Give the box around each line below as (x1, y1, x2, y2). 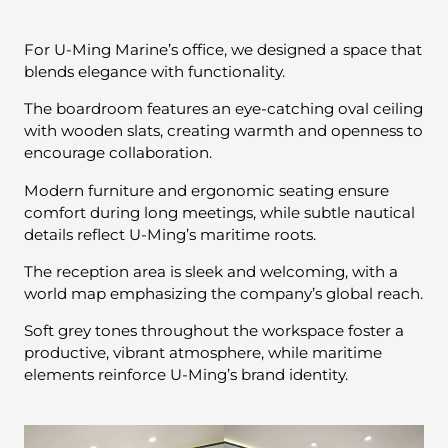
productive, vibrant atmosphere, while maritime (24, 342, 382, 362)
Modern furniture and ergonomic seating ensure (24, 180, 389, 200)
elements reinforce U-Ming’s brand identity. (24, 364, 348, 384)
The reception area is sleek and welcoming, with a (24, 261, 398, 281)
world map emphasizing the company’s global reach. (24, 283, 423, 303)
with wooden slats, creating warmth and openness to (24, 121, 423, 141)
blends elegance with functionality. (24, 62, 285, 82)
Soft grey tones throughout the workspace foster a (24, 320, 404, 340)
